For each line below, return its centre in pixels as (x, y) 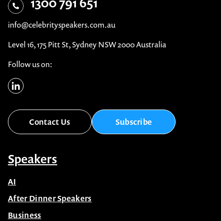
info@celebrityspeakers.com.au (62, 25)
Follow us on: (30, 64)
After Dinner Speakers (50, 199)
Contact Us (50, 122)
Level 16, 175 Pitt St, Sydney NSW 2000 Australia (87, 45)
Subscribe (134, 122)
